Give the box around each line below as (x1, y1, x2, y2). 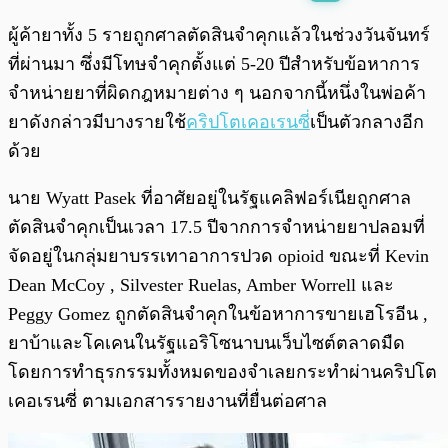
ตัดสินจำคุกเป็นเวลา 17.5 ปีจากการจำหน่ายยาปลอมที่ (8, 217, 425, 238)
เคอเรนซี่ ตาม (8, 391, 116, 412)
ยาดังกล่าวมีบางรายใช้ (8, 112, 186, 133)
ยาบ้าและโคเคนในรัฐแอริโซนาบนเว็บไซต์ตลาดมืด (8, 333, 405, 354)
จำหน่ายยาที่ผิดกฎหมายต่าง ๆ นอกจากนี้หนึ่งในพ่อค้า (8, 83, 426, 104)
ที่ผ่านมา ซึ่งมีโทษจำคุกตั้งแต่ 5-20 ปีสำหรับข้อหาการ (8, 54, 420, 75)
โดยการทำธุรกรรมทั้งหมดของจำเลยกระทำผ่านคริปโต (8, 362, 437, 383)
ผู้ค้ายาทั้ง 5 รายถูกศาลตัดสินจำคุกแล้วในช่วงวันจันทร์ (8, 25, 430, 46)
